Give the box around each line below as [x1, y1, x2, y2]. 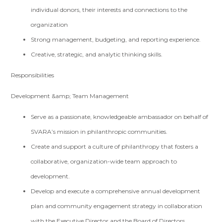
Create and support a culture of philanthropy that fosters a [31, 143, 199, 150]
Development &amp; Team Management [11, 92, 129, 100]
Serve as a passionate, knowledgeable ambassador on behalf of [31, 113, 209, 120]
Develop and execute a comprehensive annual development [31, 187, 201, 195]
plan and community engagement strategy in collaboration [31, 202, 203, 210]
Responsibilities [11, 71, 55, 79]
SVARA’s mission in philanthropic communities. [31, 128, 169, 135]
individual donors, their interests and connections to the [31, 6, 188, 13]
